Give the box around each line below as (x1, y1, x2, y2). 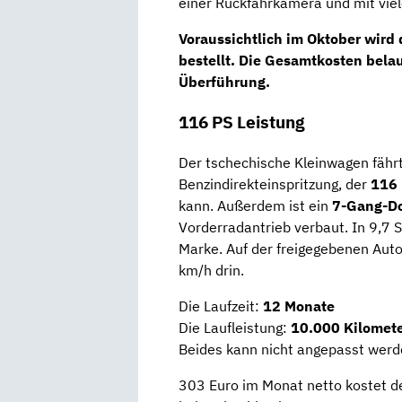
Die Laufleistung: (179, 318, 291, 336)
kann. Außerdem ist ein (179, 196, 332, 214)
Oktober (307, 30, 364, 48)
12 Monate (263, 296, 335, 315)
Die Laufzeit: (179, 296, 263, 315)
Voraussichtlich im (179, 30, 307, 48)
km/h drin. (179, 260, 244, 279)
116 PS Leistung (179, 111, 304, 133)
